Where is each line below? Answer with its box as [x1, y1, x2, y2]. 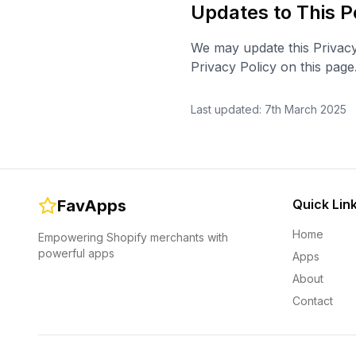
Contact [292, 294, 333, 308]
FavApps [57, 196, 126, 215]
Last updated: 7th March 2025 [191, 103, 346, 116]
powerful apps [38, 246, 114, 260]
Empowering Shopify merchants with [38, 230, 228, 244]
